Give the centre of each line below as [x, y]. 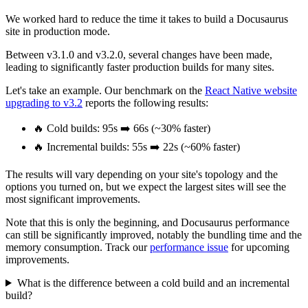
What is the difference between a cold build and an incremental [153, 283]
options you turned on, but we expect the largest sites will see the [146, 186]
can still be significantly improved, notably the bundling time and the [154, 234]
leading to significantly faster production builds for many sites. [140, 67]
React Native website [251, 90]
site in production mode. [58, 31]
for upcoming [259, 247]
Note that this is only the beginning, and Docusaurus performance [147, 222]
